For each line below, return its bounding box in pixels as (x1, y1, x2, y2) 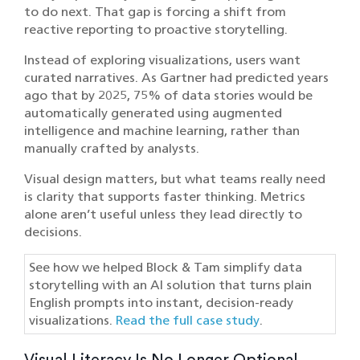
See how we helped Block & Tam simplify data (29, 260, 302, 275)
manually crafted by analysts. (24, 141, 199, 156)
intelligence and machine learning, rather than (24, 123, 300, 138)
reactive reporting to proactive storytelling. (24, 22, 288, 37)
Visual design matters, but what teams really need (24, 171, 325, 186)
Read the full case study (116, 313, 260, 328)
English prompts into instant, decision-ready (29, 295, 293, 310)
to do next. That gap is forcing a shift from (24, 4, 286, 19)
